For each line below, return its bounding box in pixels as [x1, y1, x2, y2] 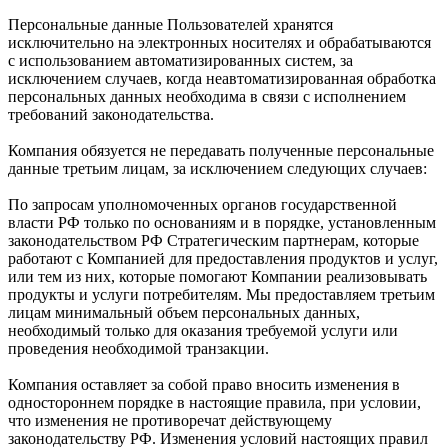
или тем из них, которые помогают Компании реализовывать [8, 267, 427, 285]
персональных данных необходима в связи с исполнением [8, 87, 406, 105]
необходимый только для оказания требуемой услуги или [8, 321, 398, 339]
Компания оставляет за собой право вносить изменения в [8, 375, 400, 393]
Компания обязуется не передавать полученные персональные [8, 141, 434, 159]
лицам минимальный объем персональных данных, [8, 303, 360, 321]
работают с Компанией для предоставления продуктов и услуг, [8, 249, 438, 267]
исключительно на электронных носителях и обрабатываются [8, 33, 431, 51]
